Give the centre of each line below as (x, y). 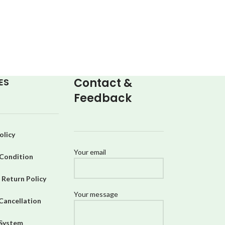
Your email (90, 152)
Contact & (103, 83)
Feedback (103, 98)
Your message (96, 194)
